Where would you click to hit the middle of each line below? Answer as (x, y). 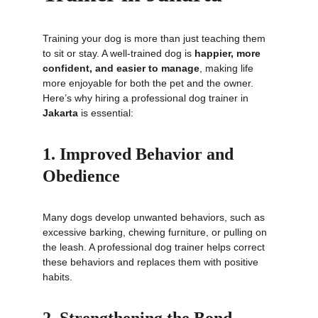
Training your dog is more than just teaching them (155, 38)
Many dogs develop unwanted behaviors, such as (155, 217)
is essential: (106, 113)
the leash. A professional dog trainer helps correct (155, 247)
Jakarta (60, 113)
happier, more (229, 53)
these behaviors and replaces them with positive (152, 262)
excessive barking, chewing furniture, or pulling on (156, 232)
